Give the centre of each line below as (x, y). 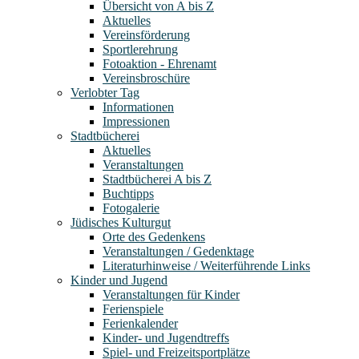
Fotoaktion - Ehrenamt (159, 63)
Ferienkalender (140, 323)
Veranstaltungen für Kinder (171, 294)
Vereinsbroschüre (146, 78)
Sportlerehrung (140, 49)
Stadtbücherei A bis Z (157, 179)
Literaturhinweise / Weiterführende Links (206, 265)
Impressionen (136, 121)
